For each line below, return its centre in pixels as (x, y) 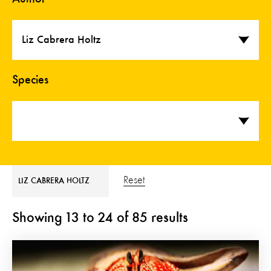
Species (30, 80)
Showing (37, 218)
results (170, 218)
